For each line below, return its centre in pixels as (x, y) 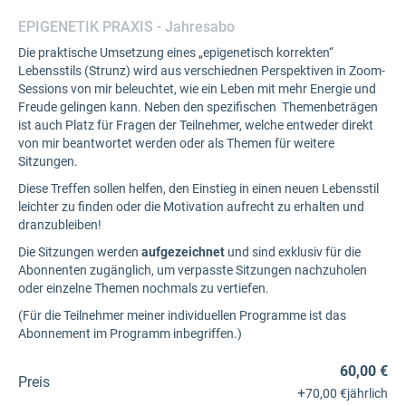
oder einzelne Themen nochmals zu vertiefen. (144, 288)
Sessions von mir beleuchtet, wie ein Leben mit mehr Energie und (197, 89)
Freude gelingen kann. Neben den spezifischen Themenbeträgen (198, 107)
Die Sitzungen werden (80, 252)
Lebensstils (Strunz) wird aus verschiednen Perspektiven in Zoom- (202, 71)
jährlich (367, 393)
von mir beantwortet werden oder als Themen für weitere (176, 143)
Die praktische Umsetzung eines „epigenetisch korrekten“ (176, 53)
